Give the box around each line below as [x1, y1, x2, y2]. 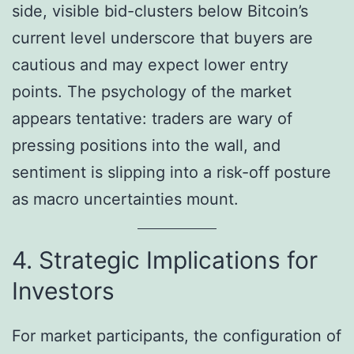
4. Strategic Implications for [12, 246, 318, 275]
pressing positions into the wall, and [12, 136, 281, 156]
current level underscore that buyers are [12, 28, 313, 48]
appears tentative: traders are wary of [12, 109, 292, 129]
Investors [12, 277, 115, 306]
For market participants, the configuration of [12, 326, 341, 346]
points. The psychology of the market [12, 82, 292, 102]
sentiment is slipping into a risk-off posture [12, 163, 331, 183]
